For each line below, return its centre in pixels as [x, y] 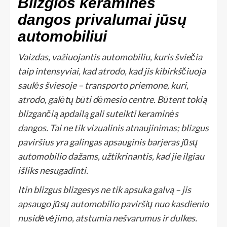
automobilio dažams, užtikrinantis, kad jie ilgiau [111, 156]
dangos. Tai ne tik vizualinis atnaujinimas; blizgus [113, 127]
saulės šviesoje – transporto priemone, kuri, [103, 85]
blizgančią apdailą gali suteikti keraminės [98, 113]
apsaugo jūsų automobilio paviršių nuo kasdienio [113, 203]
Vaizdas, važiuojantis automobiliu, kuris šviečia [110, 56]
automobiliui [62, 36]
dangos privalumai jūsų [102, 19]
